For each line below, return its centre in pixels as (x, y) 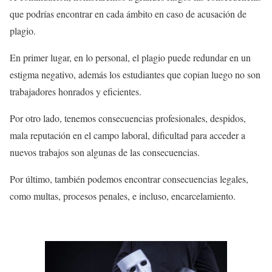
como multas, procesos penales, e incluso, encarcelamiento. (123, 196)
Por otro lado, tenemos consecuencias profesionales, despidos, (128, 118)
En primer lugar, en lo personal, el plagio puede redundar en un (130, 58)
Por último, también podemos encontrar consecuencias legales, (129, 179)
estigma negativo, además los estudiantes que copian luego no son (135, 75)
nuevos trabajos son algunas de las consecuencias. (105, 152)
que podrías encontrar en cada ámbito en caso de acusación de (128, 14)
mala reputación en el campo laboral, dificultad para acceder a (127, 135)
